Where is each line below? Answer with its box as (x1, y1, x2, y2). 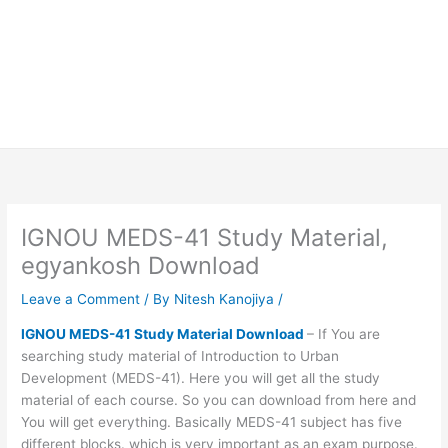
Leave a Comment (21, 291, 141, 308)
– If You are (307, 325, 381, 342)
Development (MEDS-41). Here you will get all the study (21, 369, 381, 386)
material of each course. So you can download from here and (21, 391, 417, 408)
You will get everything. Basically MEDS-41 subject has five (21, 413, 403, 430)
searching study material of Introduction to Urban (21, 347, 340, 364)
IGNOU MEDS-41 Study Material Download (21, 325, 305, 342)
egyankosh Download (21, 251, 261, 281)
